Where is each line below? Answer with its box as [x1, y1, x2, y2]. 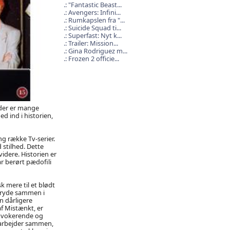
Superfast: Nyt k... [68, 31, 122, 40]
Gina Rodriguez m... [68, 46, 127, 55]
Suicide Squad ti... [68, 23, 121, 32]
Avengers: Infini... [68, 8, 121, 17]
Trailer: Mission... [68, 39, 118, 48]
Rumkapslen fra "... [68, 15, 125, 25]
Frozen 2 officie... [68, 54, 119, 63]
